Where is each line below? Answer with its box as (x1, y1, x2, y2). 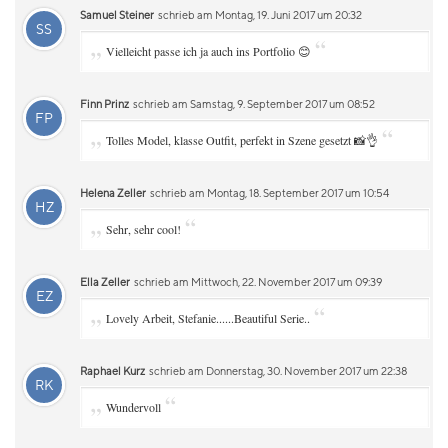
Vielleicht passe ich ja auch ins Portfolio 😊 (106, 43, 311, 59)
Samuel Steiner (80, 8, 154, 21)
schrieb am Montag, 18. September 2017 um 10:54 (148, 186, 389, 199)
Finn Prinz (80, 97, 129, 110)
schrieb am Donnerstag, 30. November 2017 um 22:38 (147, 364, 407, 377)
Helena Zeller (80, 186, 146, 199)
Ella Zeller (80, 275, 130, 288)
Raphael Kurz (80, 364, 145, 377)
